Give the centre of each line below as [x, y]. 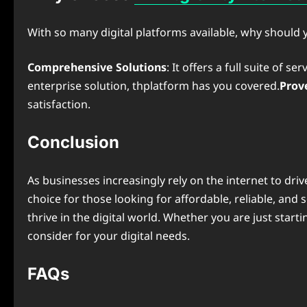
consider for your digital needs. [109, 236]
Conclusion [73, 142]
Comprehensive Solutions [97, 67]
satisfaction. [59, 104]
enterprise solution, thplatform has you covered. [153, 86]
